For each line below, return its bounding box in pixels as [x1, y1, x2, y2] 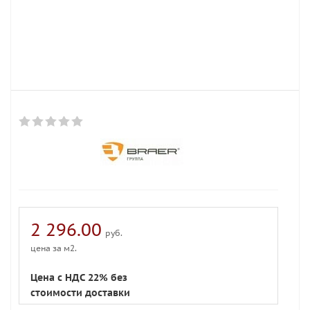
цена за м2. [30, 243, 77, 253]
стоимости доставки [30, 286, 130, 299]
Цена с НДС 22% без [30, 271, 127, 284]
